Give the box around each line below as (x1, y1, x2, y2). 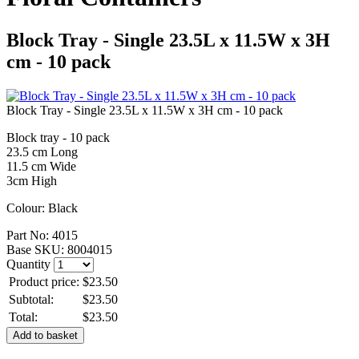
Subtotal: (9, 292, 54, 306)
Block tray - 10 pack (6, 130, 110, 144)
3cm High (6, 173, 57, 188)
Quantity (6, 256, 50, 271)
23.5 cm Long (6, 144, 78, 159)
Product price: (9, 274, 79, 288)
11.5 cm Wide (6, 159, 76, 173)
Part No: (6, 228, 52, 242)
